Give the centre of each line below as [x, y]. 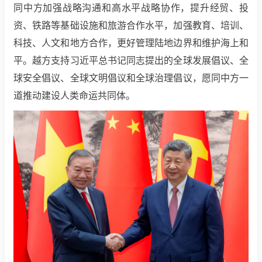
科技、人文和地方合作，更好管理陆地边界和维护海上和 [131, 43]
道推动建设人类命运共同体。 [74, 96]
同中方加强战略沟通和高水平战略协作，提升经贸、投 [131, 8]
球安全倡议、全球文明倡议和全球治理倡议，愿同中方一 [131, 78]
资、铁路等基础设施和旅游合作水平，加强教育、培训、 [131, 26]
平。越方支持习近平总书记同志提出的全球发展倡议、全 [131, 61]
